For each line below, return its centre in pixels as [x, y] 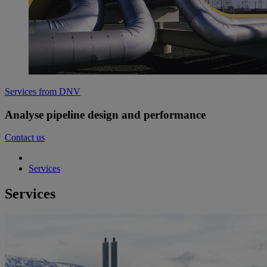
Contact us [25, 138]
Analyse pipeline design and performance [105, 114]
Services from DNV [43, 91]
